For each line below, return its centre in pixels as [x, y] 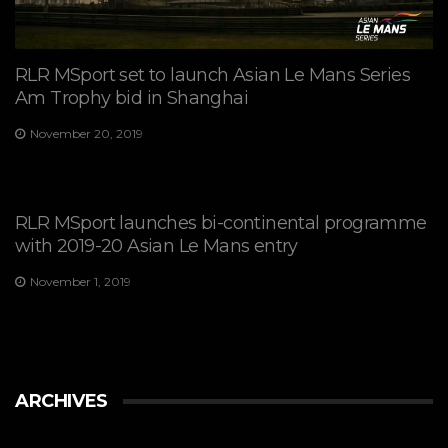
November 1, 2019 [80, 282]
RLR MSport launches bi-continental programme [221, 223]
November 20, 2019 [86, 133]
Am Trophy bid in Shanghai [131, 97]
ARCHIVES [61, 401]
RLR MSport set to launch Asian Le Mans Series [212, 74]
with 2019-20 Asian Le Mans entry [156, 246]
